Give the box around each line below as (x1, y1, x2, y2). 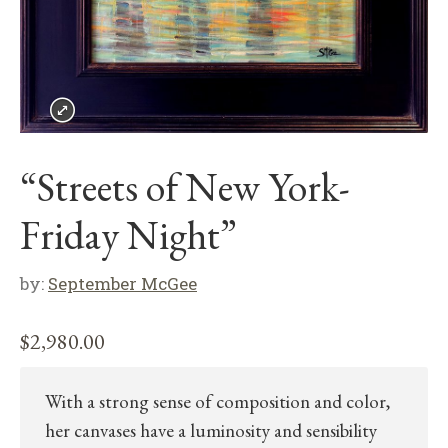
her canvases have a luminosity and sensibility (45, 417, 377, 443)
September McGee (48, 271, 197, 295)
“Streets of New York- (20, 160, 350, 213)
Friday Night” (20, 208, 237, 261)
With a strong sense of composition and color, (45, 388, 390, 414)
